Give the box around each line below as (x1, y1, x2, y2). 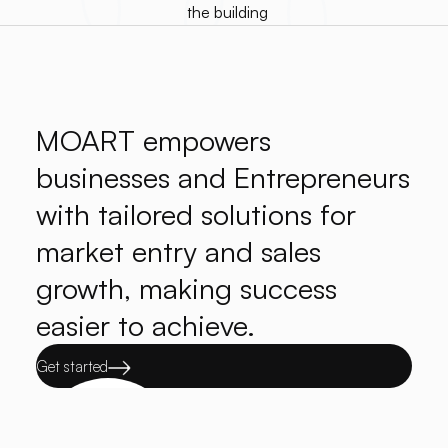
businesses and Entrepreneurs (35, 159, 410, 196)
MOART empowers (35, 122, 271, 159)
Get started (35, 356, 108, 376)
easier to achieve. (35, 307, 255, 344)
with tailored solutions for (35, 196, 356, 233)
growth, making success (35, 270, 337, 307)
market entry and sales (35, 233, 321, 270)
